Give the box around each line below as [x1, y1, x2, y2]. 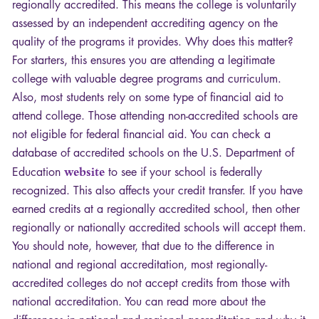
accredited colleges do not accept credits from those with [12, 276, 290, 291]
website [64, 164, 105, 179]
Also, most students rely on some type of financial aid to [12, 90, 283, 105]
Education [12, 164, 64, 180]
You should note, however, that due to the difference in [12, 239, 274, 254]
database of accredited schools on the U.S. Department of [12, 145, 294, 161]
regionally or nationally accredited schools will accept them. [12, 220, 306, 236]
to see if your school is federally [105, 164, 262, 180]
